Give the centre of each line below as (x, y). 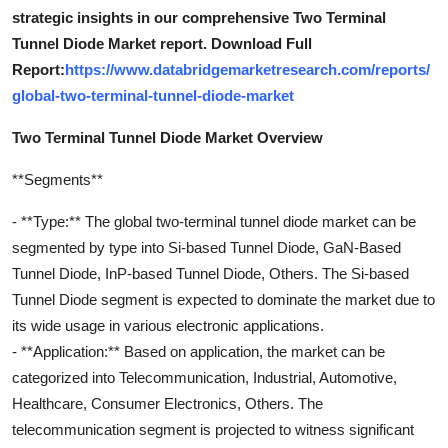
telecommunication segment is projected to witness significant (213, 429)
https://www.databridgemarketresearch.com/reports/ (247, 69)
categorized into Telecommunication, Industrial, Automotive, (204, 377)
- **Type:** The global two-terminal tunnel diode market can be (214, 221)
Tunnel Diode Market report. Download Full (162, 43)
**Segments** (57, 179)
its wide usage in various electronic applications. (168, 325)
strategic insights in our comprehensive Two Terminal (199, 17)
